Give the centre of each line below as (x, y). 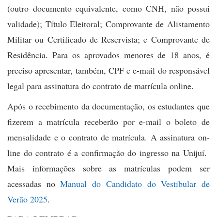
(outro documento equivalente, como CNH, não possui (108, 8)
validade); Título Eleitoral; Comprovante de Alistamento (108, 23)
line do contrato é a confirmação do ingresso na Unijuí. (108, 152)
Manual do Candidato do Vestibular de (135, 183)
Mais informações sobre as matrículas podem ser (108, 168)
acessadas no (34, 183)
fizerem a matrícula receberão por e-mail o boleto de (108, 121)
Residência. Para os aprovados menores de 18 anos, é (108, 54)
